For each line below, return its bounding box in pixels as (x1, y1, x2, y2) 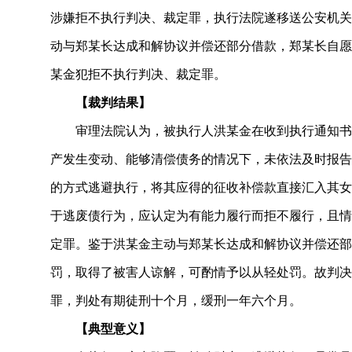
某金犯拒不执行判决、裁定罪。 (50, 68, 226, 81)
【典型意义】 (75, 322, 151, 335)
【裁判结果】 (75, 96, 157, 109)
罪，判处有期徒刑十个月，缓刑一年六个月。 (50, 294, 302, 307)
